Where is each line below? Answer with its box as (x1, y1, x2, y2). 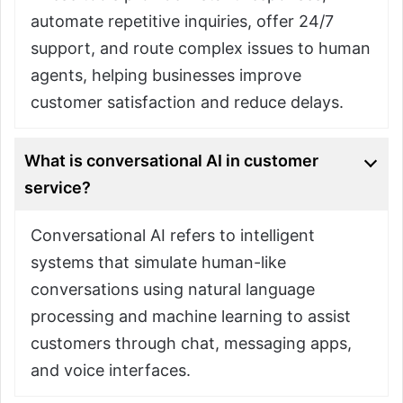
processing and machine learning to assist (30, 306, 351, 326)
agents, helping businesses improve (30, 65, 301, 85)
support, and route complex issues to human (30, 38, 371, 58)
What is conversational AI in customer (24, 150, 318, 170)
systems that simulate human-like (30, 252, 286, 272)
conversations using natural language (30, 279, 315, 299)
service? (24, 177, 91, 197)
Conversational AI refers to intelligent (30, 225, 315, 245)
